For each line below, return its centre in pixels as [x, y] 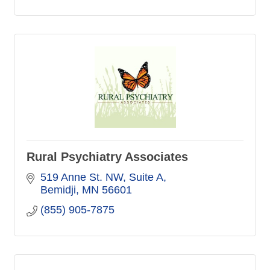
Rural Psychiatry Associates [107, 157]
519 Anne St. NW [81, 177]
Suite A [146, 177]
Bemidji [58, 190]
